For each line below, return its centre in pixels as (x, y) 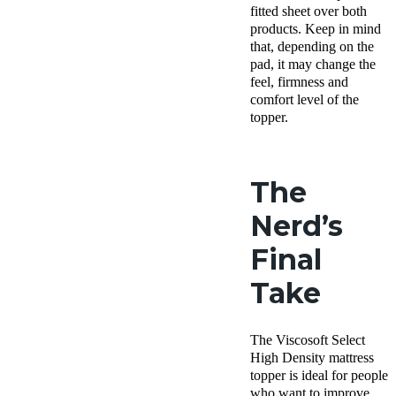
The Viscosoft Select (308, 340)
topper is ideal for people (319, 376)
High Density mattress (312, 358)
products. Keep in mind (316, 29)
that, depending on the (312, 47)
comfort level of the (305, 100)
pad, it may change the (313, 65)
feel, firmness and (299, 82)
